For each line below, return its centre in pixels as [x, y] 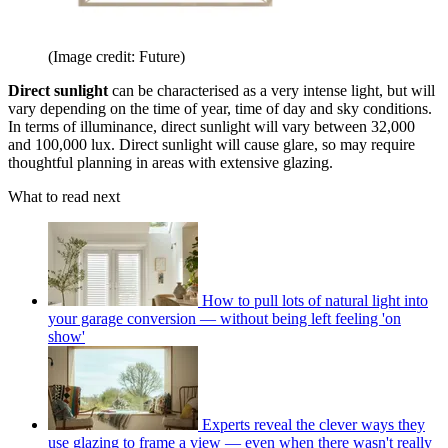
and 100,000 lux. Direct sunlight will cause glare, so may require [211, 145]
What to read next [64, 197]
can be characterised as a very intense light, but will [273, 91]
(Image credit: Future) [116, 57]
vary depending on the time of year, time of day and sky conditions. [220, 109]
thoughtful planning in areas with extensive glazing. [172, 163]
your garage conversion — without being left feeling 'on [224, 319]
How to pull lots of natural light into [315, 301]
